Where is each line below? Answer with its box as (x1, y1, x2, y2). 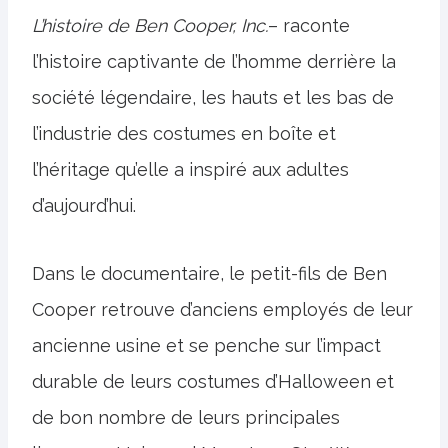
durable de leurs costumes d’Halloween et (32, 371, 394, 392)
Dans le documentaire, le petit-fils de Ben (32, 263, 387, 284)
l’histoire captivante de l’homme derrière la (32, 51, 396, 72)
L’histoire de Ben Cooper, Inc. (32, 15, 268, 36)
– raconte (268, 15, 350, 36)
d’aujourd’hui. (32, 195, 136, 216)
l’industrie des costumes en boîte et (32, 123, 336, 144)
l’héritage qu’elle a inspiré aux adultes (32, 159, 349, 180)
